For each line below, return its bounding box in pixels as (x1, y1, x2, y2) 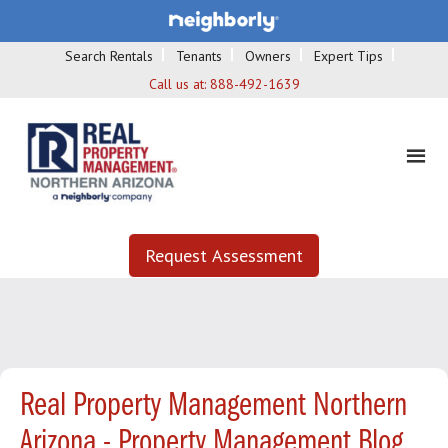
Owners (245, 46, 291, 65)
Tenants (176, 46, 222, 65)
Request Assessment (145, 243, 303, 267)
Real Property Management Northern (20, 388, 407, 424)
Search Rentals (65, 46, 153, 65)
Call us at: (148, 74, 210, 93)
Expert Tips (314, 46, 383, 65)
